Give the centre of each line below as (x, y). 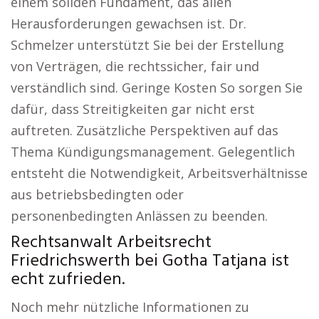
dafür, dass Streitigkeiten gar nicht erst (133, 109)
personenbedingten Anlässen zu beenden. (139, 216)
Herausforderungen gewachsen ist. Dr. (129, 23)
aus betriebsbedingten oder (97, 194)
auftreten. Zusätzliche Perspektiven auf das (145, 130)
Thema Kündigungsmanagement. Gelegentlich (153, 152)
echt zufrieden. (68, 280)
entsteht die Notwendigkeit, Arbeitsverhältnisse (159, 173)
